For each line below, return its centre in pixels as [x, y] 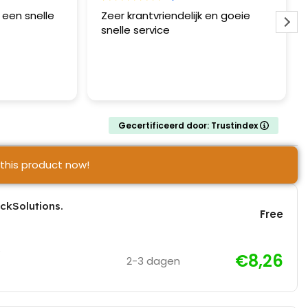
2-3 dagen [153, 261]
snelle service [136, 30]
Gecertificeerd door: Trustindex [189, 125]
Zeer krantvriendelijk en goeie [176, 15]
